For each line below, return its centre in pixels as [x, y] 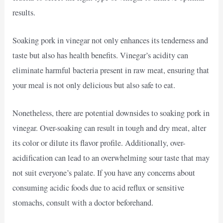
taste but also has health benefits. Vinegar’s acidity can [101, 55]
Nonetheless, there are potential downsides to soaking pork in [111, 113]
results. [24, 12]
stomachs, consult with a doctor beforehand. [83, 203]
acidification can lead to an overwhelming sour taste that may [111, 158]
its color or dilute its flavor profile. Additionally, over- [99, 143]
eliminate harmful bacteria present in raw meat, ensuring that [111, 70]
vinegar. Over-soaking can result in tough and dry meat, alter [110, 128]
